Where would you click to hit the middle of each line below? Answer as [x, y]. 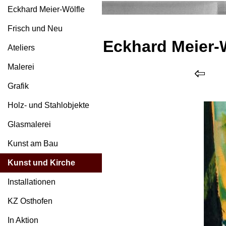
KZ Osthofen [30, 201]
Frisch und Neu [35, 29]
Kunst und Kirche [41, 163]
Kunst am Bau [33, 144]
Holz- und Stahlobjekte [48, 105]
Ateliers [21, 48]
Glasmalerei [29, 124]
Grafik [18, 86]
